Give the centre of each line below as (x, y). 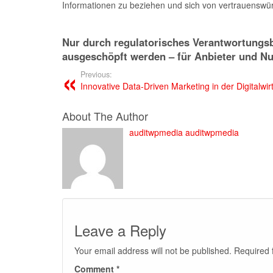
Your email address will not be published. (153, 250)
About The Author (105, 116)
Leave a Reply (120, 230)
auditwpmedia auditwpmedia (184, 132)
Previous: (96, 74)
